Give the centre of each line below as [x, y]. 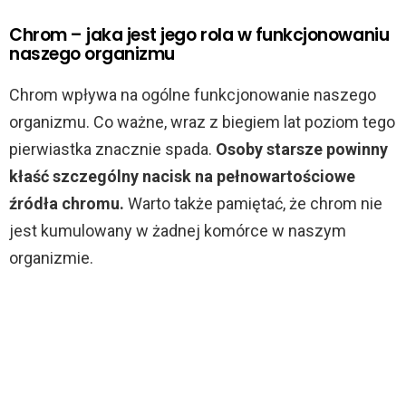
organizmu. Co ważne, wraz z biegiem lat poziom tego [202, 121]
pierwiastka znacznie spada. [112, 149]
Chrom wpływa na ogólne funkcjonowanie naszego [193, 94]
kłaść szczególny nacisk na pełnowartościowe [182, 176]
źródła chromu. [68, 203]
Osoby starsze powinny [302, 149]
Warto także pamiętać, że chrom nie [255, 203]
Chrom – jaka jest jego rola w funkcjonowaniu [199, 34]
